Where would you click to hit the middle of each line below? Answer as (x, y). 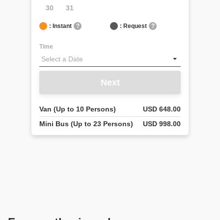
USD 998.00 (162, 124)
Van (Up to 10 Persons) (78, 109)
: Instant (60, 26)
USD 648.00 (162, 109)
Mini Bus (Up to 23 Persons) (86, 124)
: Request (133, 26)
